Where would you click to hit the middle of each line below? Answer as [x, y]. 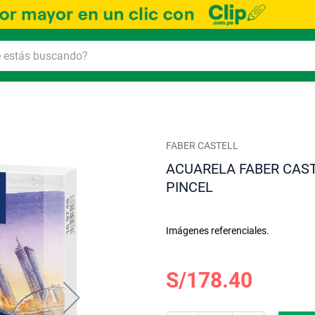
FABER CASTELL [202, 146]
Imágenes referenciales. [218, 231]
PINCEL [190, 187]
